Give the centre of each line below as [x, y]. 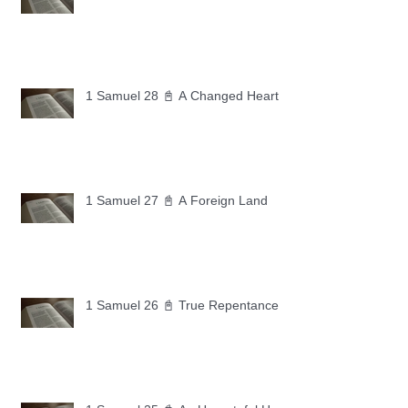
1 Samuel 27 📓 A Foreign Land [177, 200]
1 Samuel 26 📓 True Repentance [182, 305]
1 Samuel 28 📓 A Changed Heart [182, 95]
